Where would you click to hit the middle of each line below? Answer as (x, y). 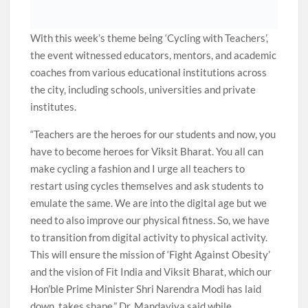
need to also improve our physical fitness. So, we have (150, 220)
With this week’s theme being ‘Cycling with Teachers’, (150, 38)
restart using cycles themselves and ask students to (147, 186)
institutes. (54, 107)
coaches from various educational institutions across (149, 73)
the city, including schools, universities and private (143, 90)
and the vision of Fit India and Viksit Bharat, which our (151, 272)
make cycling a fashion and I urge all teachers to (138, 169)
